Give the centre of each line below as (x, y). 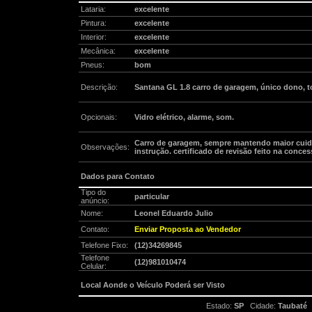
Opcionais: (99, 117)
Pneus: (92, 65)
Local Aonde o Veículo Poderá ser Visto (153, 285)
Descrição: (99, 87)
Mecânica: (98, 51)
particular (151, 196)
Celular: (93, 266)
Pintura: (93, 23)
